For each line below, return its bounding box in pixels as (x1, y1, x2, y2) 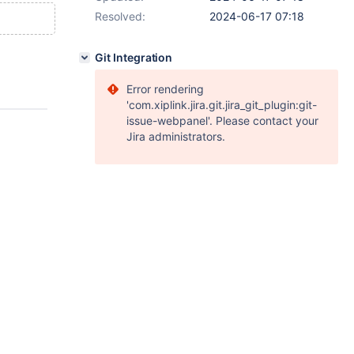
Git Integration (95, 51, 173, 64)
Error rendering (126, 82, 204, 96)
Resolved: (95, 9, 145, 23)
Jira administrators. (126, 130, 225, 143)
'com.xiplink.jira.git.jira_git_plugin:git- (126, 98, 317, 111)
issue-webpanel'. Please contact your (126, 114, 318, 127)
